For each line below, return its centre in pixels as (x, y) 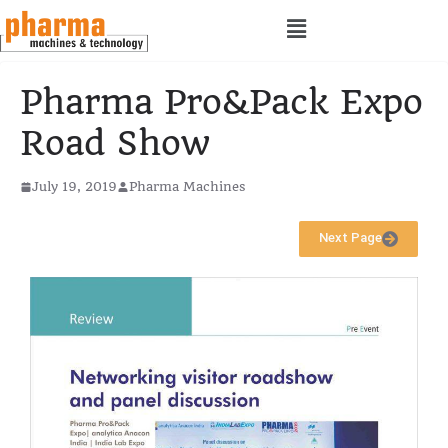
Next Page (350, 238)
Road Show (115, 143)
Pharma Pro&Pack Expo (221, 102)
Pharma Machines (187, 187)
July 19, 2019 (74, 187)
